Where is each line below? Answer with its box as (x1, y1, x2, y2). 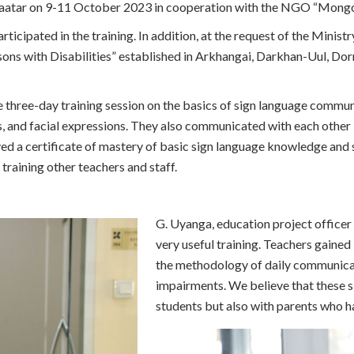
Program (95, 34, 143, 49)
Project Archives (95, 88, 185, 103)
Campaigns (95, 61, 156, 76)
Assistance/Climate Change (95, 17, 244, 32)
